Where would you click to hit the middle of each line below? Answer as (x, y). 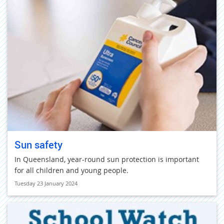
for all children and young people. (71, 170)
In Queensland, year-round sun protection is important (107, 159)
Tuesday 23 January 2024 (46, 183)
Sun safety (38, 145)
